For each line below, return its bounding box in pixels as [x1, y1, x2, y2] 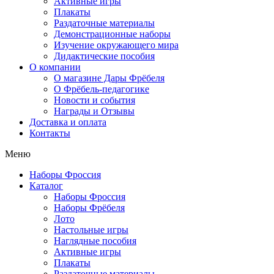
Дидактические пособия [54, 51, 155, 61]
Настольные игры [54, 224, 128, 235]
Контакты [29, 128, 70, 138]
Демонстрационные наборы [54, 29, 171, 39]
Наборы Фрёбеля [54, 202, 125, 213]
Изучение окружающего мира [54, 40, 179, 50]
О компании [29, 62, 81, 72]
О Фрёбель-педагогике [54, 84, 149, 94]
